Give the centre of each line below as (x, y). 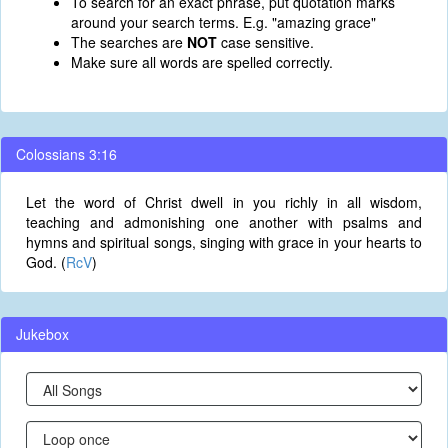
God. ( (46, 262)
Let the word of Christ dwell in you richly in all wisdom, (224, 202)
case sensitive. (265, 42)
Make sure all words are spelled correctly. (202, 62)
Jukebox (42, 334)
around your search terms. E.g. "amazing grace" (223, 22)
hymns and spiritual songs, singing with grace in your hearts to (224, 242)
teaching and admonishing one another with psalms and (224, 222)
